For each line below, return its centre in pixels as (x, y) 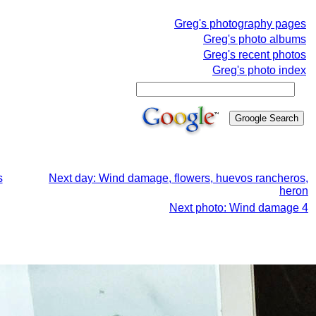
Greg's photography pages (240, 24)
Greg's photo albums (255, 39)
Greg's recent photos (255, 55)
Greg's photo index (259, 70)
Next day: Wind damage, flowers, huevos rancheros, (178, 178)
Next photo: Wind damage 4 (239, 208)
